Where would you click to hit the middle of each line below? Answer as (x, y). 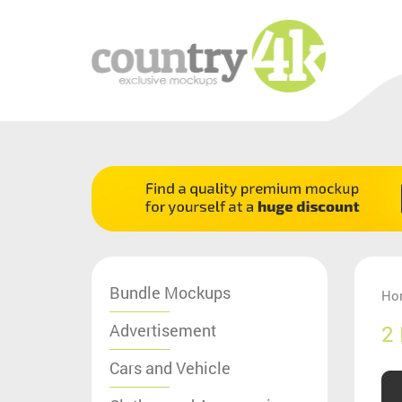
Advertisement (163, 330)
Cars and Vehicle (170, 367)
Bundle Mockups (170, 292)
